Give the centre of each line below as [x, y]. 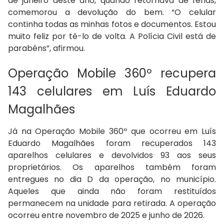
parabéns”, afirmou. [46, 48]
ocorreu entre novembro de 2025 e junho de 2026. [106, 215]
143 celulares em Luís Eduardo [112, 91]
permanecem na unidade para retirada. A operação [112, 203]
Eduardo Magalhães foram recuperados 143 [112, 143]
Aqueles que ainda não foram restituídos [112, 191]
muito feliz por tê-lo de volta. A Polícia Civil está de [112, 36]
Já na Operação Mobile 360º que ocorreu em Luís [112, 131]
